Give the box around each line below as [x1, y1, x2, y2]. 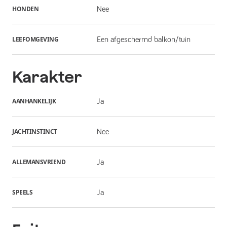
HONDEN [12, 4, 39, 13]
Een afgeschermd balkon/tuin [96, 35, 191, 44]
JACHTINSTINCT [12, 127, 57, 136]
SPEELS [12, 187, 32, 197]
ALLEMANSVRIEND [12, 157, 65, 166]
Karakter [12, 67, 82, 87]
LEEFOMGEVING [12, 34, 58, 44]
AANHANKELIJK [12, 96, 56, 105]
